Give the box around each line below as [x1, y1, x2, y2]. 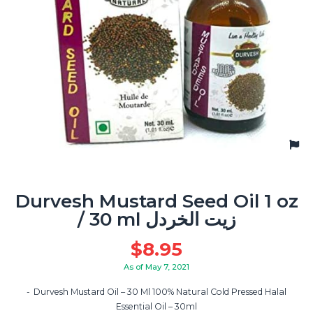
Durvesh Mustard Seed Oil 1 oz [15, 189, 298, 212]
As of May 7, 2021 [124, 261, 189, 272]
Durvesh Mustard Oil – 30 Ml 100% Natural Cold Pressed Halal [34, 286, 286, 298]
